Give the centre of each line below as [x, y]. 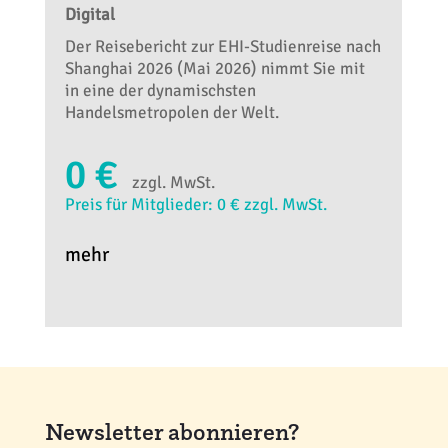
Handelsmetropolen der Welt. [171, 113]
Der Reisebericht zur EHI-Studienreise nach [222, 47]
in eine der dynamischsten [160, 91]
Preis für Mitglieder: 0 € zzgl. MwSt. [195, 205]
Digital [89, 15]
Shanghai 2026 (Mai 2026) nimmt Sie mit [214, 69]
